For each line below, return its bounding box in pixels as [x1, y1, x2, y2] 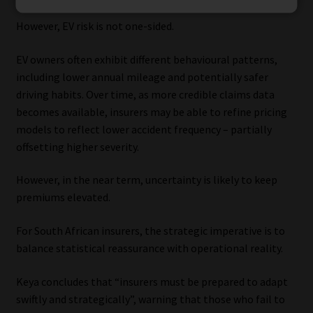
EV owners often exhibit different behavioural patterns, [15, 52, 277, 66]
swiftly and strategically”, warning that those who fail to [15, 291, 285, 306]
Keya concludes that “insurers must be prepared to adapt [15, 274, 288, 289]
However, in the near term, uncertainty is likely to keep [15, 173, 277, 187]
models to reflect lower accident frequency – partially [15, 122, 272, 136]
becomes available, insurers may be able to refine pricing [15, 104, 287, 119]
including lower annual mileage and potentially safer [15, 69, 268, 84]
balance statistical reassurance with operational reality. [15, 241, 283, 256]
